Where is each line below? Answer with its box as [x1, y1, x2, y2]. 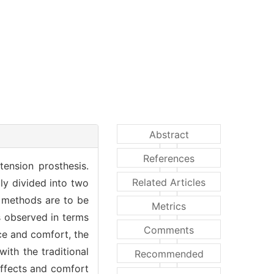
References [143, 152, 194, 165]
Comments [144, 223, 194, 236]
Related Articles [132, 176, 206, 188]
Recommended [134, 247, 204, 260]
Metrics [152, 199, 186, 212]
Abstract [149, 128, 189, 141]
